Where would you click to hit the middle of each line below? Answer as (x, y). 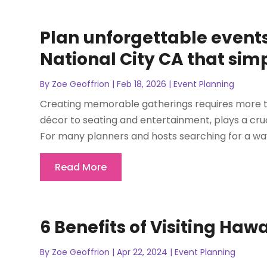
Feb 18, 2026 (142, 84)
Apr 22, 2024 (142, 252)
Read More (81, 167)
